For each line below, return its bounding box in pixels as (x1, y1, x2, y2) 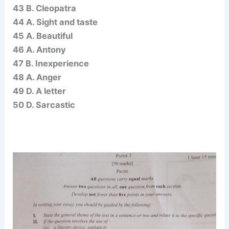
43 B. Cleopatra (13, 3, 77, 13)
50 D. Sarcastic (13, 99, 76, 110)
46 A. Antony (13, 44, 66, 55)
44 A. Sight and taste (13, 16, 98, 27)
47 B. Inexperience (13, 58, 89, 68)
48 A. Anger (13, 72, 62, 82)
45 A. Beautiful (13, 30, 73, 41)
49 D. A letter (13, 85, 66, 96)
